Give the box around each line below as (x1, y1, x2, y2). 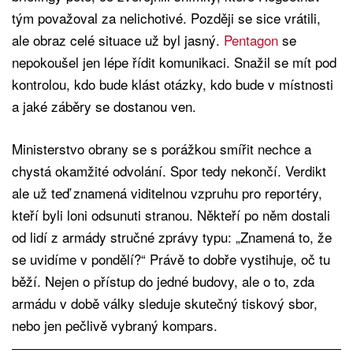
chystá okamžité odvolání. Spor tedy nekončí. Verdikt (12, 160, 326, 180)
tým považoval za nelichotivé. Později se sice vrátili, (12, 7, 321, 28)
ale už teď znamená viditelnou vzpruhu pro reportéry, (12, 182, 322, 203)
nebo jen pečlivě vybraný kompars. (12, 314, 217, 335)
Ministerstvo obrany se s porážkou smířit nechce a (12, 138, 311, 158)
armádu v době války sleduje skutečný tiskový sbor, (12, 292, 318, 313)
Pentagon (224, 29, 282, 50)
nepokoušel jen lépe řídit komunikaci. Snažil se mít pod (12, 51, 336, 72)
